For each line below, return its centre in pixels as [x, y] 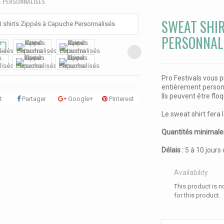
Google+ [80, 98]
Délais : [173, 150]
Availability [191, 172]
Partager [33, 98]
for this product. [197, 195]
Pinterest [120, 98]
